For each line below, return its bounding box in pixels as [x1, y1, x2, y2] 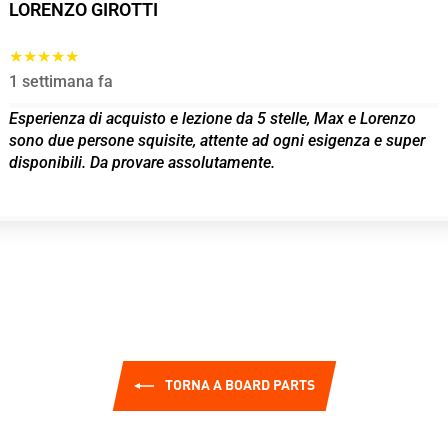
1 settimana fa [9, 72, 113, 91]
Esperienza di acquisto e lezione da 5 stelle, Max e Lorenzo [9, 109, 416, 128]
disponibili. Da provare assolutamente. [9, 153, 275, 172]
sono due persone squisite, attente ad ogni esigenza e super [9, 131, 425, 150]
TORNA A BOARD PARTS [161, 378, 315, 393]
